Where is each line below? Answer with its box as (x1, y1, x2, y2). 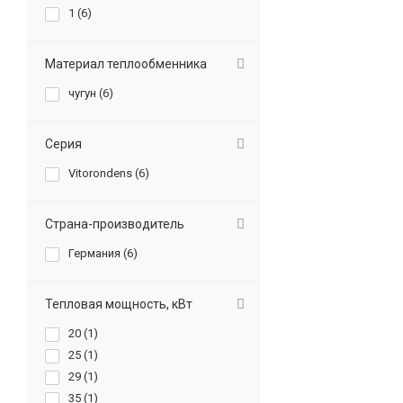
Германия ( (68, 246, 127, 260)
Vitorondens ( (68, 166, 139, 180)
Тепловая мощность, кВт (45, 297, 193, 311)
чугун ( (68, 86, 103, 100)
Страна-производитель (45, 217, 184, 231)
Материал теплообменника (45, 57, 207, 71)
